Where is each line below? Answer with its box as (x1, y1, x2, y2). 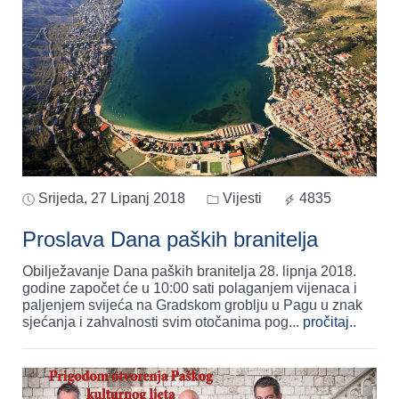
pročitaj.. (303, 313, 356, 330)
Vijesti (219, 190, 262, 206)
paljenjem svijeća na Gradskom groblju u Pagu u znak (22, 297, 362, 313)
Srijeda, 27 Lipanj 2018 (38, 190, 185, 206)
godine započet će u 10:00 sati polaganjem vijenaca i (22, 280, 357, 296)
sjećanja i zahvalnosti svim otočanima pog (22, 313, 289, 330)
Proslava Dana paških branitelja (22, 226, 318, 251)
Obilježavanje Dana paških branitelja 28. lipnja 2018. (22, 263, 356, 279)
